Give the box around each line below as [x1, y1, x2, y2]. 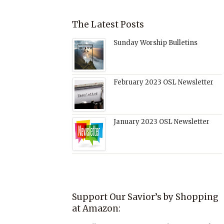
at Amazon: [72, 203, 120, 214]
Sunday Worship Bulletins [113, 38, 197, 47]
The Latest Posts [72, 19, 144, 30]
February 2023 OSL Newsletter [113, 78, 213, 86]
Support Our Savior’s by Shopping [72, 191, 218, 202]
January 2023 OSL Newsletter [113, 117, 209, 126]
